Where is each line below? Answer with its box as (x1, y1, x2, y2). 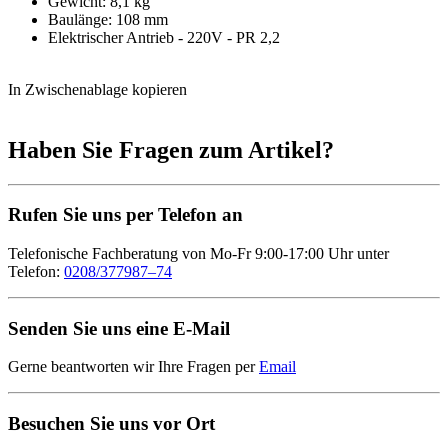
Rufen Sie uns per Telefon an (8, 204, 243, 226)
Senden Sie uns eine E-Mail (8, 317, 230, 339)
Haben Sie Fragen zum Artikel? (8, 136, 334, 163)
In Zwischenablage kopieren (8, 80, 187, 98)
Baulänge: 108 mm (48, 10, 168, 28)
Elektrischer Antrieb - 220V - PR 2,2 (48, 28, 280, 46)
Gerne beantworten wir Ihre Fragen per (8, 358, 259, 376)
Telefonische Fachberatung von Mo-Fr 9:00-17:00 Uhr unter (8, 245, 389, 262)
